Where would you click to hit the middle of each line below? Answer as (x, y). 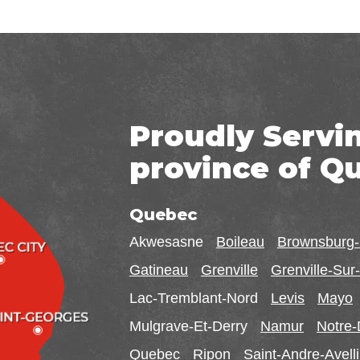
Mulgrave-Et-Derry (188, 326)
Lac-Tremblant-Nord (194, 298)
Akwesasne (166, 241)
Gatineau (159, 270)
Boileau (240, 241)
